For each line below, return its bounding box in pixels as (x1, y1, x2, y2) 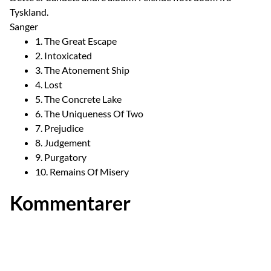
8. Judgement (35, 137, 91, 149)
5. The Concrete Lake (35, 93, 122, 105)
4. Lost (35, 79, 62, 91)
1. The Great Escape (35, 35, 117, 47)
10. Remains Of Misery (35, 166, 129, 178)
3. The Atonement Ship (35, 64, 129, 76)
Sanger (10, 21, 38, 33)
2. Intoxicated (35, 50, 92, 62)
